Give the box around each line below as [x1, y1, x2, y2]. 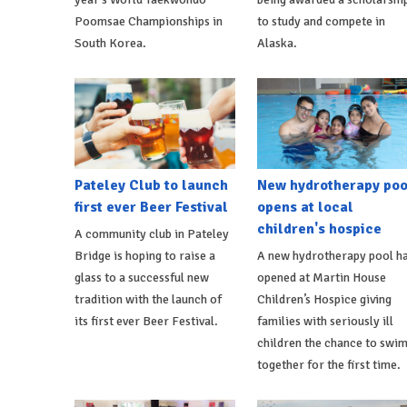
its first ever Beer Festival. [74, 313, 218, 329]
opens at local [256, 197, 353, 216]
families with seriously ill [256, 313, 393, 329]
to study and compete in [256, 13, 385, 29]
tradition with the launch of [74, 291, 222, 307]
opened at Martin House [256, 269, 386, 285]
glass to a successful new [74, 269, 209, 285]
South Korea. [74, 35, 146, 51]
